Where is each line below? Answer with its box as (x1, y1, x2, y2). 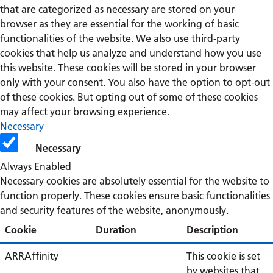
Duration (96, 224, 136, 236)
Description (186, 224, 238, 236)
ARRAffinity (5, 250, 58, 262)
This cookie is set (186, 250, 260, 262)
